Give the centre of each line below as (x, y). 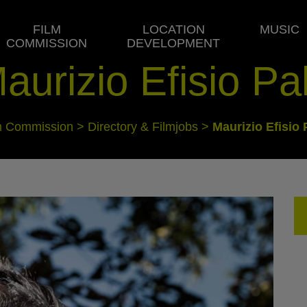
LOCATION (173, 29)
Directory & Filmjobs (143, 127)
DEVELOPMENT (173, 43)
